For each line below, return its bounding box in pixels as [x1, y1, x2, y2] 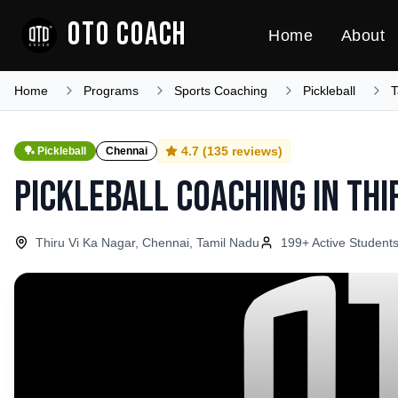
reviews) [228, 144, 283, 158]
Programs [84, 84, 139, 98]
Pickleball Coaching [14, 172, 306, 223]
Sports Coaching [174, 84, 267, 98]
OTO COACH [68, 16, 187, 54]
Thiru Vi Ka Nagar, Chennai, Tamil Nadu [36, 235, 259, 250]
